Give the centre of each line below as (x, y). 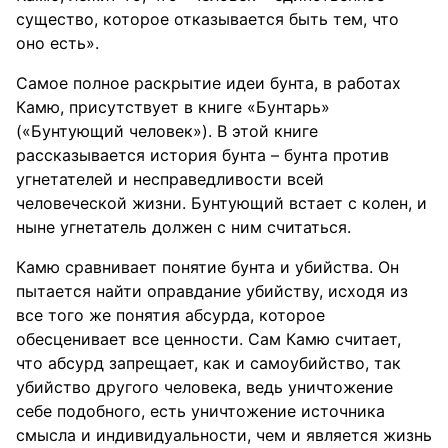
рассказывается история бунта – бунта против (202, 155)
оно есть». (57, 43)
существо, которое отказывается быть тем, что (207, 19)
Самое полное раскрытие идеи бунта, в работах (208, 83)
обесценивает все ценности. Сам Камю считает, (208, 339)
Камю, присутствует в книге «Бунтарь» (173, 107)
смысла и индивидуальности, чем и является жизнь (224, 435)
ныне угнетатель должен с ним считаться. (183, 227)
